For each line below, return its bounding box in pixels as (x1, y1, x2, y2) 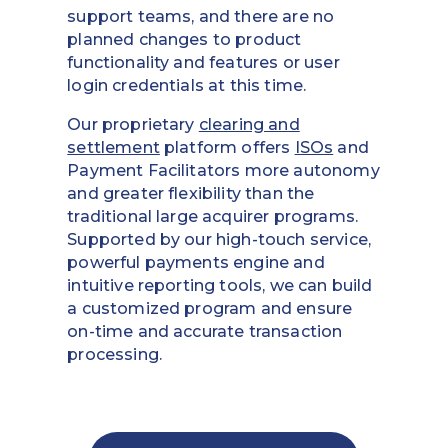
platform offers (159, 138, 295, 158)
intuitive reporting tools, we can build (67, 276, 373, 296)
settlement (67, 138, 160, 158)
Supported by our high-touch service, (67, 230, 372, 250)
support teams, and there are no (67, 7, 335, 27)
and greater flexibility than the (67, 184, 315, 204)
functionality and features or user (67, 53, 340, 73)
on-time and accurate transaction (67, 322, 343, 342)
